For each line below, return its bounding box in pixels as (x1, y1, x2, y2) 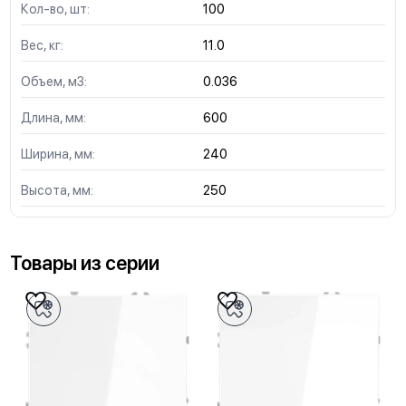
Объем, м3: (20, 73, 87, 90)
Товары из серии (9, 251, 159, 275)
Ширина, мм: (20, 146, 95, 162)
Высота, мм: (20, 182, 93, 198)
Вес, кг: (20, 37, 63, 53)
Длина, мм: (20, 110, 86, 126)
